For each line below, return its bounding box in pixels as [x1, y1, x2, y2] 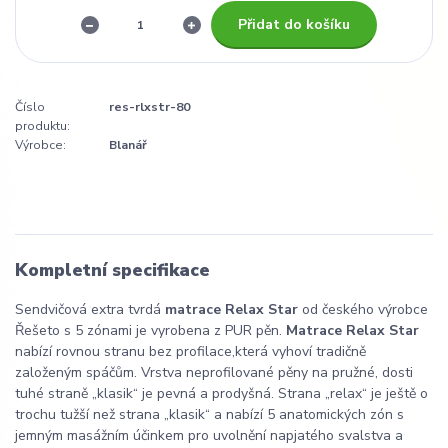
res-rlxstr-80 [109, 99, 190, 116]
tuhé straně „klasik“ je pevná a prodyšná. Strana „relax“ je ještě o [15, 383, 428, 403]
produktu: [15, 118, 70, 135]
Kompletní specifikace [15, 258, 210, 283]
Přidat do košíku [237, 14, 350, 34]
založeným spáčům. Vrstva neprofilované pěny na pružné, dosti [15, 362, 413, 382]
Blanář [109, 137, 147, 154]
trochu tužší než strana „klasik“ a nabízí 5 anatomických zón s [15, 404, 404, 424]
